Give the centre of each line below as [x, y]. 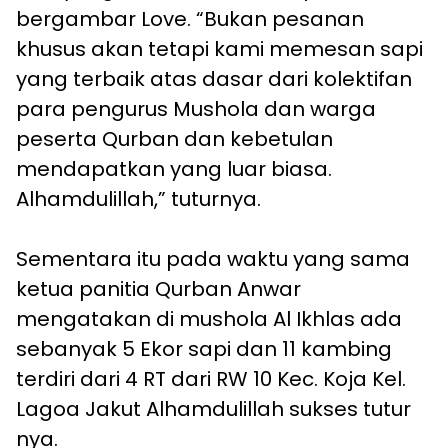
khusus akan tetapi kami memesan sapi [219, 49]
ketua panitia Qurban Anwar [158, 289]
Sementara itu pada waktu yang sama [213, 259]
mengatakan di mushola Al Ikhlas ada [209, 319]
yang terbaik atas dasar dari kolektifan [214, 79]
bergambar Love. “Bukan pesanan [190, 19]
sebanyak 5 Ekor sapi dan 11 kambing [204, 349]
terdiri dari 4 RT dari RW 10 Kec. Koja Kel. [211, 379]
